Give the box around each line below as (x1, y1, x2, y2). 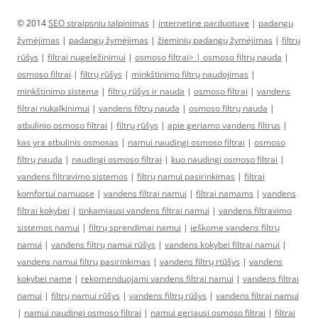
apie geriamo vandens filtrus (168, 119, 280, 131)
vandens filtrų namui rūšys (51, 238, 155, 251)
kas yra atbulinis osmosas (17, 136, 119, 148)
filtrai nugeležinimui (48, 51, 126, 63)
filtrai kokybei (17, 204, 70, 216)
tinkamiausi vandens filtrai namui (79, 204, 209, 216)
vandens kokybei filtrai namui (165, 238, 280, 251)
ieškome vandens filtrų (190, 221, 280, 234)
